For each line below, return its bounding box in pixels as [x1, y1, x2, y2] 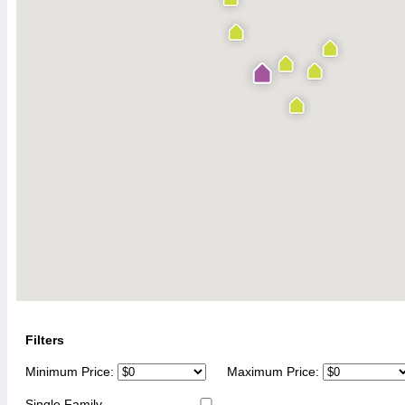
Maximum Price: [227, 364, 320, 380]
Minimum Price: [25, 364, 114, 380]
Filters [25, 332, 64, 347]
